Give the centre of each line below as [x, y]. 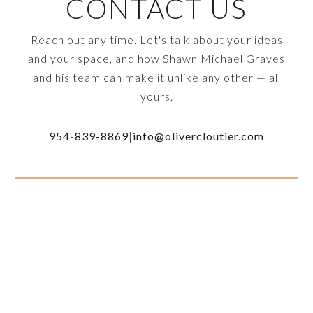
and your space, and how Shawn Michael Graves [156, 58]
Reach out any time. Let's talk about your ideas [156, 39]
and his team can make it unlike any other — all [156, 77]
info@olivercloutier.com [198, 136]
